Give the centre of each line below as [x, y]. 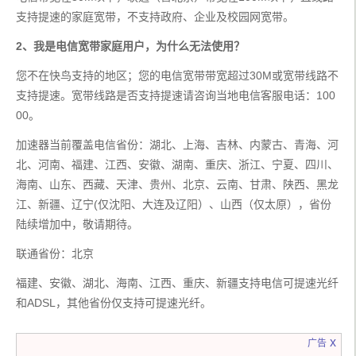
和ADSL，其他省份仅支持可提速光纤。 [114, 303]
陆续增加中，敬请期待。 [77, 224]
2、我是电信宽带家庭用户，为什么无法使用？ [130, 46]
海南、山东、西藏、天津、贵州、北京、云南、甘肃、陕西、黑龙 [177, 185]
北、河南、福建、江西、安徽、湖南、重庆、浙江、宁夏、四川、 [177, 165]
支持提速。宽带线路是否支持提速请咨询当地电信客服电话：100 [176, 96]
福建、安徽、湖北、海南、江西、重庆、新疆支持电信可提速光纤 [177, 283]
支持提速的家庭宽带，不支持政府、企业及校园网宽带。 [155, 17]
